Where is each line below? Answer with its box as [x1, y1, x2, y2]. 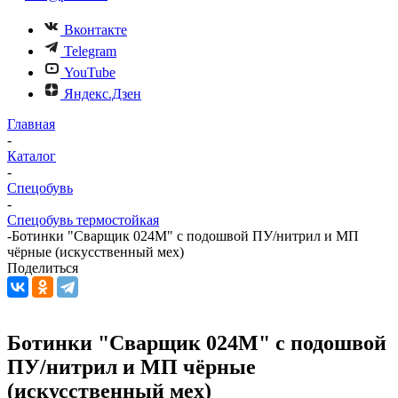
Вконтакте [64, 22, 127, 37]
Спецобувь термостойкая [7, 212, 159, 227]
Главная [7, 116, 55, 131]
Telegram [64, 44, 116, 59]
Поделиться [7, 260, 78, 275]
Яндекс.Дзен [64, 86, 141, 101]
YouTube [64, 65, 115, 80]
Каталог [7, 148, 56, 163]
